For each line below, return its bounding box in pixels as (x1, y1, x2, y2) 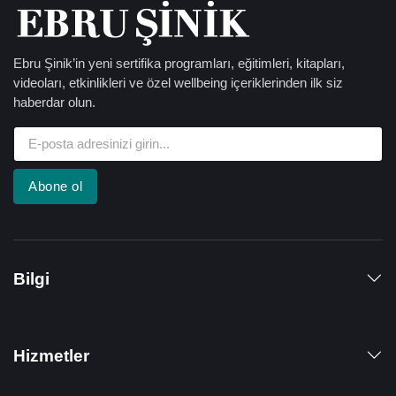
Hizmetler (13, 346, 89, 365)
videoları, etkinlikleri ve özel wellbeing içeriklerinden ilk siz (13, 74, 343, 90)
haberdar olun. (13, 94, 95, 110)
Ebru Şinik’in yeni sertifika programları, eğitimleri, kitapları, (13, 55, 345, 71)
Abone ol (28, 178, 82, 194)
